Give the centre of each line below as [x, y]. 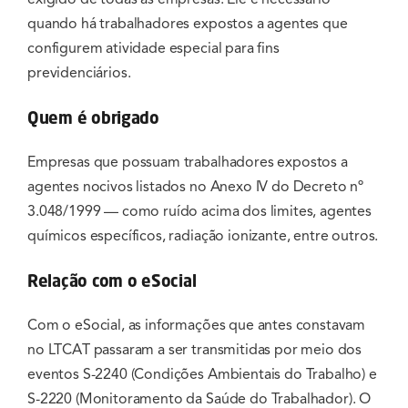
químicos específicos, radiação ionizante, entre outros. [203, 235]
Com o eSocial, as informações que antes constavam [197, 325]
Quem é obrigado [93, 117]
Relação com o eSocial [112, 280]
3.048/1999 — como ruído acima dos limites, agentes [199, 211]
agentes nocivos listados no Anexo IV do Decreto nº [195, 186]
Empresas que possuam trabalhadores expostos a [188, 162]
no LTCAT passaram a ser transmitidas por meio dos [195, 349]
